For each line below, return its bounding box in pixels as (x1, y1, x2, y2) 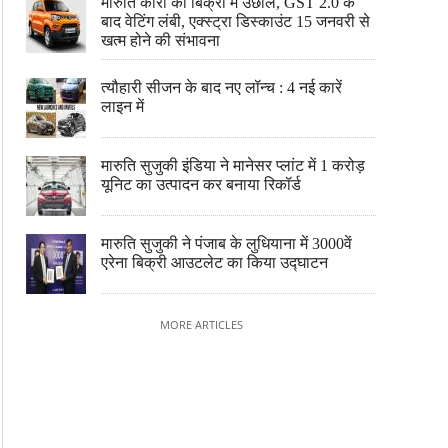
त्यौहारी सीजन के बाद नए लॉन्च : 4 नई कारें (101, 79, 342, 96)
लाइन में (101, 98, 144, 115)
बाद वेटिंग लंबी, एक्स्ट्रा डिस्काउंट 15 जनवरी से (101, 13, 370, 30)
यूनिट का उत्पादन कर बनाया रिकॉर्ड (101, 176, 301, 193)
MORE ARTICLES (159, 317, 243, 332)
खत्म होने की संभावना (101, 32, 220, 49)
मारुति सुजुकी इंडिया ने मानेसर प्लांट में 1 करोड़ (101, 157, 365, 174)
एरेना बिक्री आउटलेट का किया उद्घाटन (101, 254, 328, 271)
